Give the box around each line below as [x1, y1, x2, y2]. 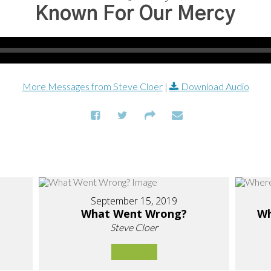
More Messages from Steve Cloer [22, 80, 163, 92]
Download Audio [180, 80, 249, 92]
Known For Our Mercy [35, 4, 236, 24]
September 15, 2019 [91, 194, 178, 207]
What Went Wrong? [81, 206, 188, 221]
